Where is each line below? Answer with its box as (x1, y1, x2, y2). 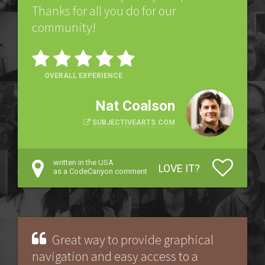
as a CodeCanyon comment (53, 167, 147, 176)
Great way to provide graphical (52, 231, 214, 248)
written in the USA (53, 158, 114, 167)
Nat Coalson (95, 98, 175, 114)
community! (32, 19, 96, 35)
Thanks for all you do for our (32, 2, 176, 19)
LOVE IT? (159, 162, 200, 174)
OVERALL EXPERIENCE (44, 72, 122, 80)
